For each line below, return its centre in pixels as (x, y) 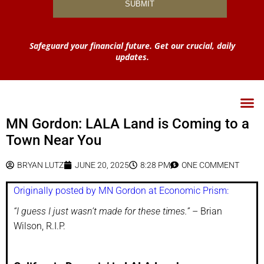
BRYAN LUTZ (40, 165)
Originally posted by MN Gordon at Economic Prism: (121, 190)
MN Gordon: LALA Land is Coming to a (128, 123)
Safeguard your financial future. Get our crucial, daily (132, 45)
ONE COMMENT (210, 165)
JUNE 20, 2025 (102, 165)
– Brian (206, 211)
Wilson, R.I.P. (39, 226)
